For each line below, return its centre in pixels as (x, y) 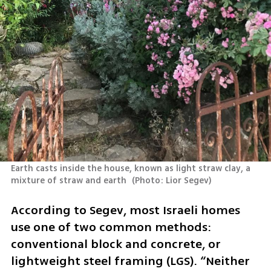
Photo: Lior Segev (172, 181)
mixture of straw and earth (70, 181)
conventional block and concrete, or (116, 244)
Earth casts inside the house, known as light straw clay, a (130, 169)
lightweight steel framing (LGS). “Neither (130, 261)
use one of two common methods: (111, 227)
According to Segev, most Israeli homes (125, 210)
